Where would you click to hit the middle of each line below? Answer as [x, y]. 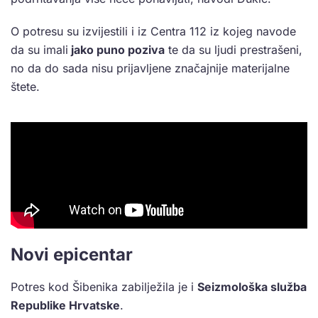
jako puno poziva [116, 50]
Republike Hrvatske [65, 306]
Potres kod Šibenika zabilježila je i [104, 287]
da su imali [39, 50]
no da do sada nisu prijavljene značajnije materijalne [150, 68]
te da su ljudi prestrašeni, [234, 50]
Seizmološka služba [252, 287]
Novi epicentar [72, 255]
